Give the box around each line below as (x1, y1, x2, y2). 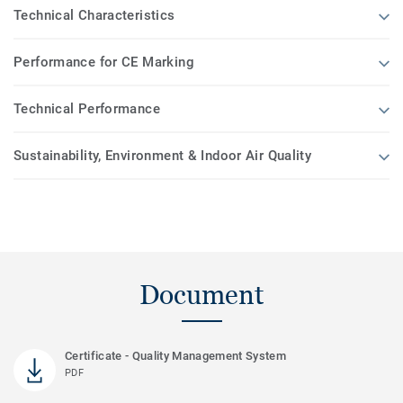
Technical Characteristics (13, 6, 175, 23)
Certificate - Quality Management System (65, 348, 286, 363)
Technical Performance (13, 100, 160, 117)
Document (139, 278, 264, 310)
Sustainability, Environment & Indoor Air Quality (13, 147, 312, 164)
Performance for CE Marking (13, 53, 194, 70)
